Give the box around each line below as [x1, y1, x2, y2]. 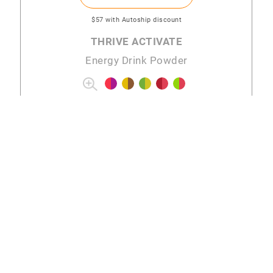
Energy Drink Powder [85, 52, 188, 67]
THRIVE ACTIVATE [90, 34, 183, 48]
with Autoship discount [105, 14, 182, 24]
